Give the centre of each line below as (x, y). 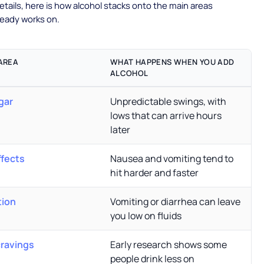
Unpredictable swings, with (168, 102)
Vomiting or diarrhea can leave (175, 202)
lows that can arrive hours (166, 116)
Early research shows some (168, 245)
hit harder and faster (154, 173)
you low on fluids (146, 216)
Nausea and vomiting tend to (171, 159)
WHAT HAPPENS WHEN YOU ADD (172, 62)
